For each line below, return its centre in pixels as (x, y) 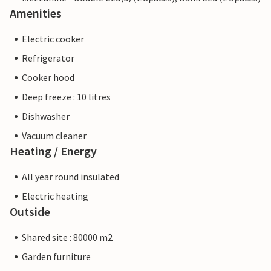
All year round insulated (70, 177)
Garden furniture (56, 257)
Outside (30, 212)
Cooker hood (48, 78)
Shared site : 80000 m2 (67, 237)
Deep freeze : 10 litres (66, 97)
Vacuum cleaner (54, 136)
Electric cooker (53, 39)
